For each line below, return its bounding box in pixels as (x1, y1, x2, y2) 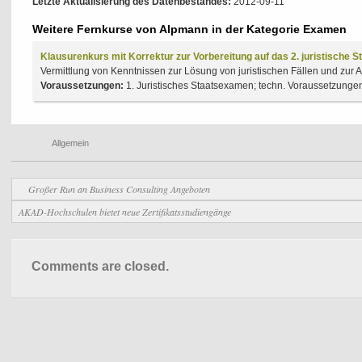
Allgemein (52, 138, 89, 148)
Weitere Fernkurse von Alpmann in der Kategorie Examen (32, 23, 347, 36)
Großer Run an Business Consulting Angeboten (28, 183, 210, 196)
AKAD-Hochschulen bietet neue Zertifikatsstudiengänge (19, 205, 231, 218)
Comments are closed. (32, 259, 169, 273)
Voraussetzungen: (40, 80, 126, 91)
